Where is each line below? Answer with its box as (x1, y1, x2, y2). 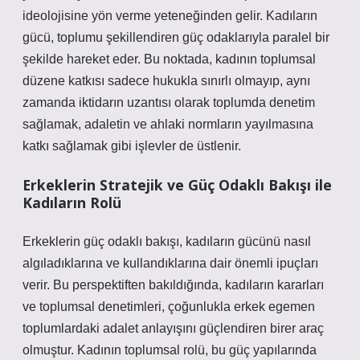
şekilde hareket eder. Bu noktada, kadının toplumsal (22, 52, 316, 66)
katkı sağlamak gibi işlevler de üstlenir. (22, 139, 241, 153)
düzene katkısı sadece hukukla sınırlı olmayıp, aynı (22, 74, 310, 88)
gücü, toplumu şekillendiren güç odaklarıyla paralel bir (22, 31, 329, 44)
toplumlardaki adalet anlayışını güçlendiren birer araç (22, 321, 324, 335)
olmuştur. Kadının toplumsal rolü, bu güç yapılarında (22, 343, 317, 357)
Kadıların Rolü (22, 193, 121, 212)
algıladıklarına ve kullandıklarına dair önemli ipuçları (22, 256, 318, 270)
